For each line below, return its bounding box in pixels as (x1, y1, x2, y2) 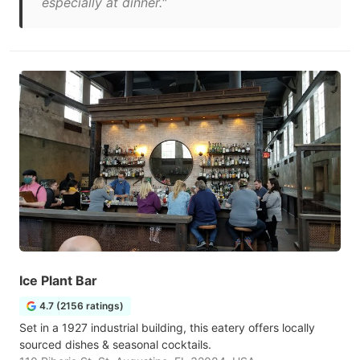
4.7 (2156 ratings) (39, 300, 124, 312)
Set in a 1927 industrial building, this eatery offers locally (19, 321, 315, 334)
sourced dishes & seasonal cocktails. (19, 337, 211, 351)
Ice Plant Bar (19, 272, 97, 288)
